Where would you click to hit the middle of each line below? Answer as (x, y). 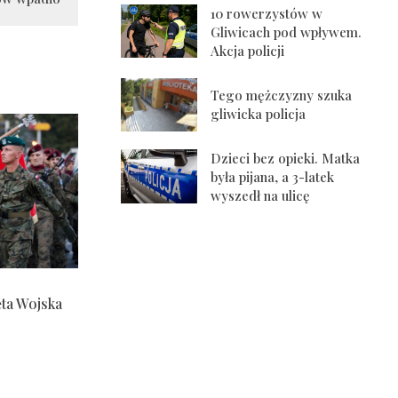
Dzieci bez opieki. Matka (286, 159)
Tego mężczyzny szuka (282, 95)
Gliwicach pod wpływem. (287, 32)
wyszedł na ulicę (261, 196)
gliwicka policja (259, 113)
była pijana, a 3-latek (273, 177)
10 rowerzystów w (267, 13)
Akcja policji (248, 50)
